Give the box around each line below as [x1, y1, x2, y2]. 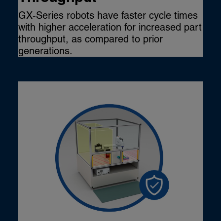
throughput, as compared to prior [18, 33, 163, 45]
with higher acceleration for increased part [18, 21, 202, 34]
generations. [18, 45, 73, 57]
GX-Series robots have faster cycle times [18, 9, 198, 22]
